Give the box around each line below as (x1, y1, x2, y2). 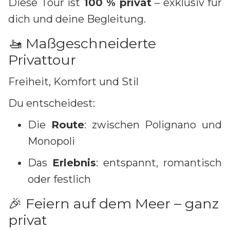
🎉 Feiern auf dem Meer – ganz (8, 195, 219, 212)
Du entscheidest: (8, 97, 95, 109)
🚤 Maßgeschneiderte (8, 34, 156, 52)
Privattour (8, 51, 76, 68)
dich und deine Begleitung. (8, 12, 146, 25)
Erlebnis (52, 156, 96, 169)
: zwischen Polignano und (84, 118, 222, 131)
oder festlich (28, 172, 91, 185)
